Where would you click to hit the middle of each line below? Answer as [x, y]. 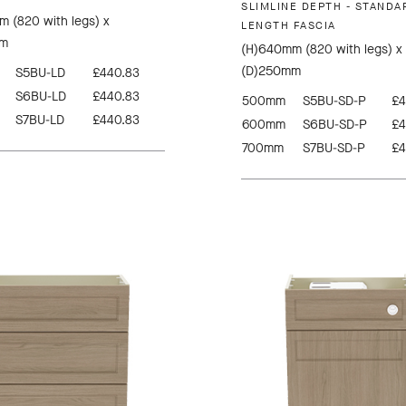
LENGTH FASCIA [289, 26]
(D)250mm [271, 72]
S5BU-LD [40, 73]
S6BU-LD [40, 97]
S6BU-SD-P [335, 125]
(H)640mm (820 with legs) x [322, 50]
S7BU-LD [39, 121]
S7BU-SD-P [334, 149]
